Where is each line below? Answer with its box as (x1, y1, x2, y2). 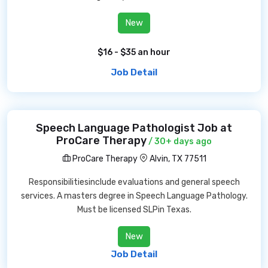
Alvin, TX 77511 (149, 154, 206, 164)
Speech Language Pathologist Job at (36, 121, 232, 135)
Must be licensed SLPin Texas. (77, 205, 191, 215)
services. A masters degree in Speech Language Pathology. (20, 191, 248, 201)
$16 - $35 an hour (98, 47, 170, 57)
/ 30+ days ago (147, 136, 212, 147)
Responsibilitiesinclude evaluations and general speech (28, 177, 240, 187)
